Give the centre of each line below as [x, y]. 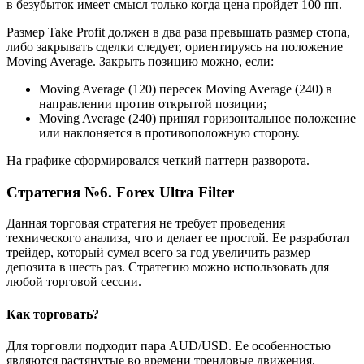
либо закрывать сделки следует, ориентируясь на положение [175, 46]
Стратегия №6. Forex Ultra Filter [120, 192]
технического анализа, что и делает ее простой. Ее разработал [178, 238]
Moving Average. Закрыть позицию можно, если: [140, 61]
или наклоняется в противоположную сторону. [169, 132]
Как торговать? [53, 314]
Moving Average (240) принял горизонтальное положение [197, 118]
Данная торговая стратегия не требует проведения [146, 223]
